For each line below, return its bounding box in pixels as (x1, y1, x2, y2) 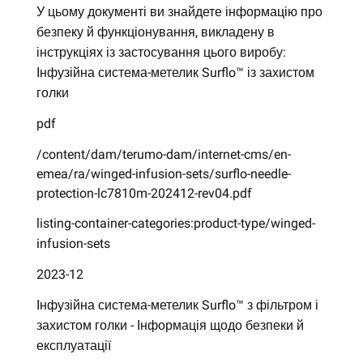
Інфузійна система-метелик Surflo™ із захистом (36, 65, 314, 80)
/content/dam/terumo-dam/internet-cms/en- (36, 146, 291, 162)
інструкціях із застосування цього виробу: (36, 45, 286, 60)
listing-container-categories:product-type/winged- (36, 216, 315, 232)
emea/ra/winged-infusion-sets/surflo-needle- (36, 165, 291, 181)
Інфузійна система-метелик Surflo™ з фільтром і (36, 297, 318, 313)
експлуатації (36, 337, 111, 353)
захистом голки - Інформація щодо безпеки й (36, 317, 304, 333)
